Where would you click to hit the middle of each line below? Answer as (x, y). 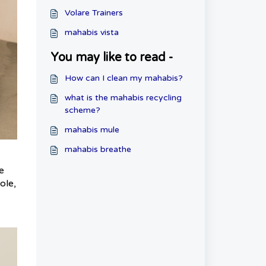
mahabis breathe (98, 149)
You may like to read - (111, 58)
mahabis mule (92, 130)
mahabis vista (91, 32)
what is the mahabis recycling (123, 98)
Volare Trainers (94, 13)
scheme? (82, 110)
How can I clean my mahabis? (123, 78)
